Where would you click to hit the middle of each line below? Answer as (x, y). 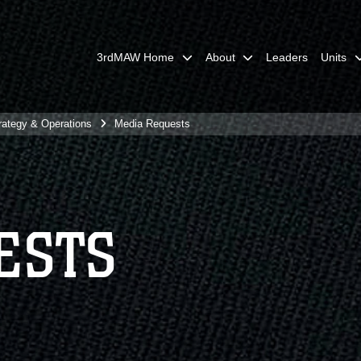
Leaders (287, 57)
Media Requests (152, 124)
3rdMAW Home (135, 57)
